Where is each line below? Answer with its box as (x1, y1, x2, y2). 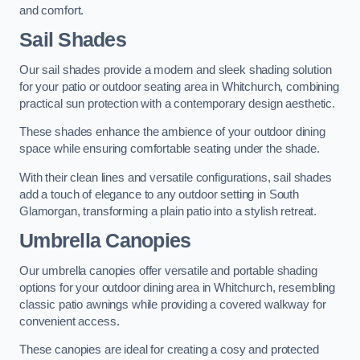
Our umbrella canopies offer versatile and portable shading (19, 264, 317, 277)
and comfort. (19, 3, 84, 17)
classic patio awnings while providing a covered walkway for (19, 297, 326, 311)
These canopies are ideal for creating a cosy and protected (19, 343, 319, 357)
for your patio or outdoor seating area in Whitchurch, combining (19, 80, 339, 93)
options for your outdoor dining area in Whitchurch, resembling (19, 280, 335, 294)
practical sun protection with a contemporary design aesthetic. (19, 96, 335, 110)
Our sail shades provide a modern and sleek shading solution (19, 63, 332, 76)
